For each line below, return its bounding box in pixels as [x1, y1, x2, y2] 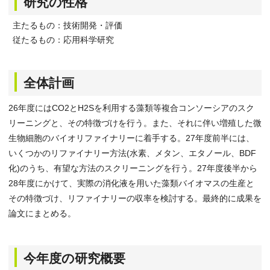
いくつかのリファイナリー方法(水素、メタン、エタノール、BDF [8, 148, 256, 158]
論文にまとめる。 [8, 209, 76, 218]
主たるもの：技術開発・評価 [13, 20, 122, 30]
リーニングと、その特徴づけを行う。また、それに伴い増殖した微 [8, 118, 262, 128]
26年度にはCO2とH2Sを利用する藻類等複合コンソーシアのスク [8, 103, 254, 113]
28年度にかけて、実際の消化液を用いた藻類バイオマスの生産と [8, 178, 254, 188]
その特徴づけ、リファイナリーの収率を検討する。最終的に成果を [8, 193, 262, 203]
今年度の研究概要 [24, 251, 125, 265]
